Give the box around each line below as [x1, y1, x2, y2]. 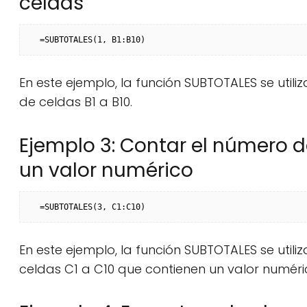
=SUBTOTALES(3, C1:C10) [40, 202, 145, 212]
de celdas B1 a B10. [19, 93, 132, 110]
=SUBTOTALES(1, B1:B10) [40, 35, 145, 45]
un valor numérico [19, 157, 193, 184]
